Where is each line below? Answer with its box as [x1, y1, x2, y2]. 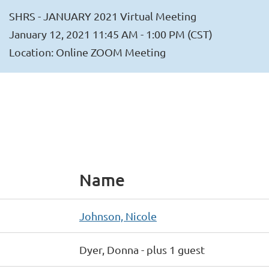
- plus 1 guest [141, 243, 205, 256]
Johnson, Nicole [79, 210, 157, 222]
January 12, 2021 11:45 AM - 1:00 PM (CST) [9, 28, 213, 40]
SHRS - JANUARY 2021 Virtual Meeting [9, 10, 197, 22]
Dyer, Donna [79, 243, 139, 256]
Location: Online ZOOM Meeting [9, 46, 166, 58]
